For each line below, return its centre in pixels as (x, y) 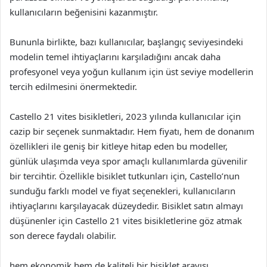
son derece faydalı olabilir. (63, 235)
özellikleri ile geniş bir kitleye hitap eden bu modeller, (119, 146)
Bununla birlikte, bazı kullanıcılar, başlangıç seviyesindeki (126, 42)
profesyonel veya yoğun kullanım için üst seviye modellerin (131, 72)
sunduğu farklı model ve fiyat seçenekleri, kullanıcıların (122, 191)
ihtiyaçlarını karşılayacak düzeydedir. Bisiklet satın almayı (126, 206)
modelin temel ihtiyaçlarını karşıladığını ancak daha (115, 57)
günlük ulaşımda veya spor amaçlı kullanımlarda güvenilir (128, 161)
